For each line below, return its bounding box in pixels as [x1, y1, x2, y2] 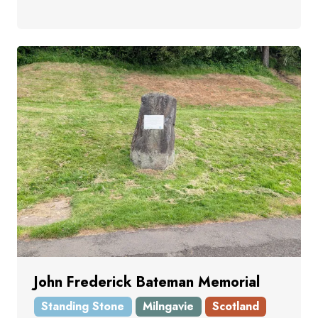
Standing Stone [41, 298, 125, 315]
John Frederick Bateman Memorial [34, 272, 260, 293]
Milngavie [143, 298, 194, 315]
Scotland [212, 298, 259, 315]
